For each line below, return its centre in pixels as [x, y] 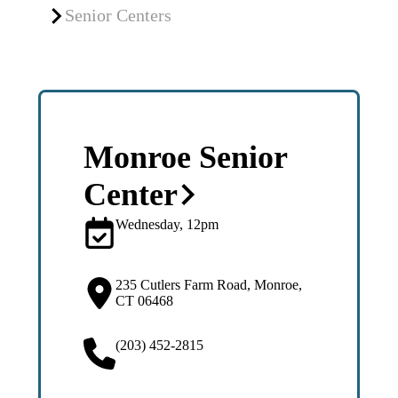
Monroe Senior [185, 157]
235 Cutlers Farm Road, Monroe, [208, 285]
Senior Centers [118, 15]
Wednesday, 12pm [167, 224]
